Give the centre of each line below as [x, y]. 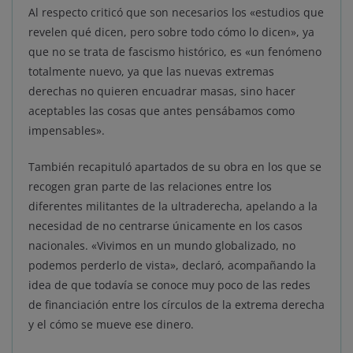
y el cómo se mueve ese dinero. [111, 325]
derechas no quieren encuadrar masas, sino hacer [162, 91]
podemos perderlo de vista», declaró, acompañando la [172, 266]
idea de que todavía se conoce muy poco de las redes [169, 285]
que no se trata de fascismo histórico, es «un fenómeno [175, 52]
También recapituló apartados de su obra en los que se [175, 167]
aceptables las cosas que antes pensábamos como [162, 111]
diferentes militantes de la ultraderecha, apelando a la [173, 206]
